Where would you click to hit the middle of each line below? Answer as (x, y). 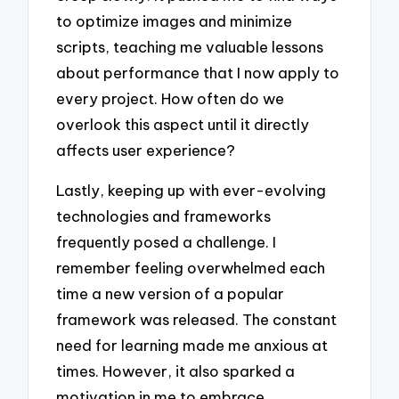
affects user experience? (146, 151)
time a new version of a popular (171, 293)
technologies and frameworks (164, 216)
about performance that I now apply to (198, 73)
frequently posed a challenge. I (167, 241)
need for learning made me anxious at (192, 345)
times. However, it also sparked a (176, 370)
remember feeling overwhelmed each (191, 267)
